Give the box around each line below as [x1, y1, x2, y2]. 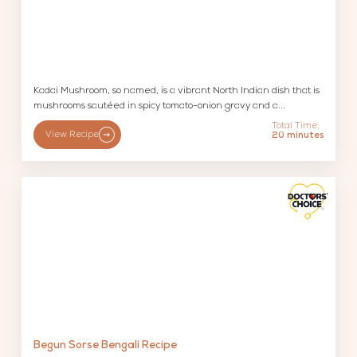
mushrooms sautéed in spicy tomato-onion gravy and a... [33, 101, 286, 112]
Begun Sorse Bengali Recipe [33, 340, 178, 351]
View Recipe [45, 130, 100, 139]
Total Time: [271, 122, 319, 131]
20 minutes [271, 131, 324, 141]
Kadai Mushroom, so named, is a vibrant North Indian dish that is [33, 86, 320, 96]
